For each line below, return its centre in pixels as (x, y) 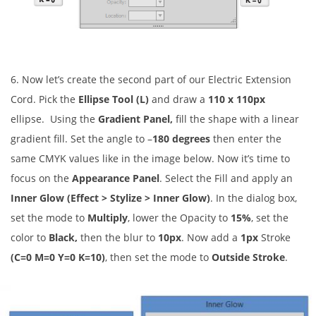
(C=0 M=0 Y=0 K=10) (58, 257)
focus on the (41, 178)
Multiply (108, 217)
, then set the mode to (158, 257)
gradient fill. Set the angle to (78, 138)
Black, (65, 237)
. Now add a (211, 237)
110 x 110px (237, 99)
